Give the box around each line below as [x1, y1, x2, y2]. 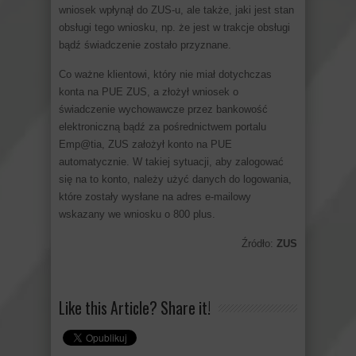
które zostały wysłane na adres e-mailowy [59, 190, 251, 203]
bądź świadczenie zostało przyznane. [59, 38, 231, 51]
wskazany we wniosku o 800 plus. [59, 207, 215, 220]
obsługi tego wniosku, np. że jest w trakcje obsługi [59, 21, 290, 33]
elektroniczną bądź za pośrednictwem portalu [59, 120, 266, 133]
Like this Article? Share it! [59, 296, 211, 319]
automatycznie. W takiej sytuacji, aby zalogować [59, 155, 284, 168]
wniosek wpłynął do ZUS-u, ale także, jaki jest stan [59, 3, 294, 16]
